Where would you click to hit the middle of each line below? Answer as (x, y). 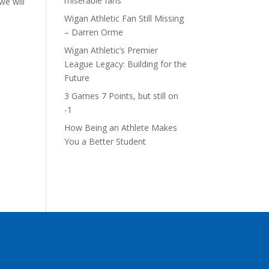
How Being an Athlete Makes (121, 128)
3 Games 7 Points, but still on (122, 96)
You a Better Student (105, 141)
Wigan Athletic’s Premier (111, 50)
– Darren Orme (94, 32)
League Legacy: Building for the (126, 64)
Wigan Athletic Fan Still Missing (124, 18)
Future (77, 78)
